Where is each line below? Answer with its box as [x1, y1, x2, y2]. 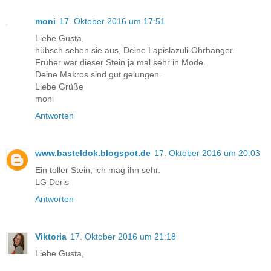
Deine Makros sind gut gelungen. [35, 70, 162, 80]
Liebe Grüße [35, 82, 83, 92]
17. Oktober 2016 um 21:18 [70, 232, 176, 242]
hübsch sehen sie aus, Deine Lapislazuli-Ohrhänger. [35, 45, 235, 56]
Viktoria [35, 232, 67, 242]
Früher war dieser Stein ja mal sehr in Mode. [35, 57, 206, 68]
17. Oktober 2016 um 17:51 [59, 16, 165, 27]
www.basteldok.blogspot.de [35, 148, 151, 158]
